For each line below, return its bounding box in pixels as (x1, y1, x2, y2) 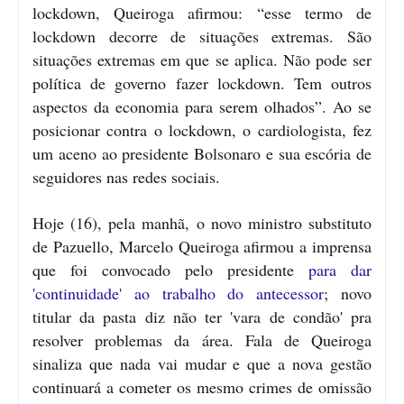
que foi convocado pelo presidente (32, 258, 308, 280)
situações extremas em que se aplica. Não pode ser (32, 48, 372, 70)
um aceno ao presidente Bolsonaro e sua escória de (32, 142, 372, 164)
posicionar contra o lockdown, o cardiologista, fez (32, 118, 372, 141)
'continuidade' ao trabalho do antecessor (32, 281, 325, 304)
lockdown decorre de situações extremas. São (32, 24, 372, 47)
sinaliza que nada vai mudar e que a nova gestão (32, 352, 372, 374)
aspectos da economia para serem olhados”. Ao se (32, 95, 372, 117)
